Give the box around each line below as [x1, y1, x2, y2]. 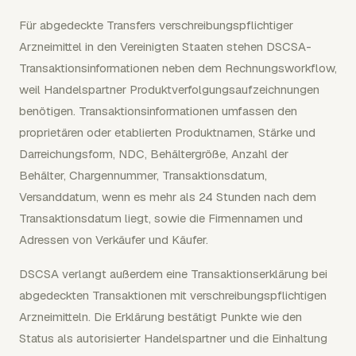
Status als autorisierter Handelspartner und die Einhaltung [19, 331, 327, 346]
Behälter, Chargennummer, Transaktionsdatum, [19, 168, 267, 183]
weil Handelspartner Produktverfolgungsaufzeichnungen [19, 82, 319, 97]
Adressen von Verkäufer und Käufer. [19, 232, 208, 247]
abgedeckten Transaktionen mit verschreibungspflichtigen [19, 288, 327, 303]
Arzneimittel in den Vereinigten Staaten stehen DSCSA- [19, 39, 311, 54]
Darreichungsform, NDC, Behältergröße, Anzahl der [19, 146, 288, 161]
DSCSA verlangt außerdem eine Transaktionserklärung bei [19, 266, 327, 281]
